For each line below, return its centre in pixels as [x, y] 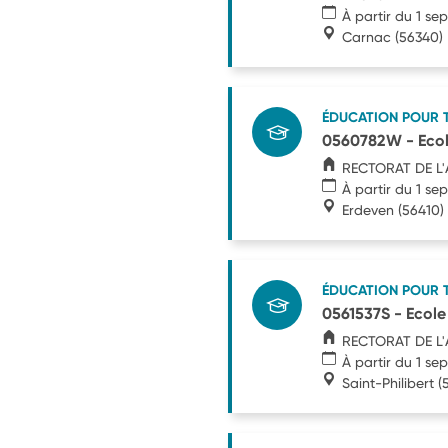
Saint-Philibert [388, 382]
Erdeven [368, 209]
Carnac [366, 36]
